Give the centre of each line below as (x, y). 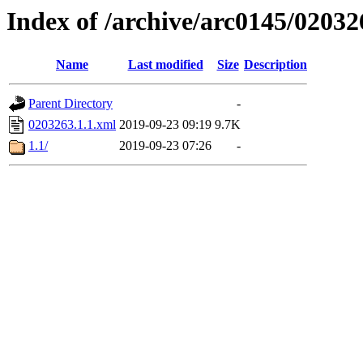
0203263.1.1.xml (72, 125)
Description (275, 65)
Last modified (165, 65)
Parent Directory (70, 104)
